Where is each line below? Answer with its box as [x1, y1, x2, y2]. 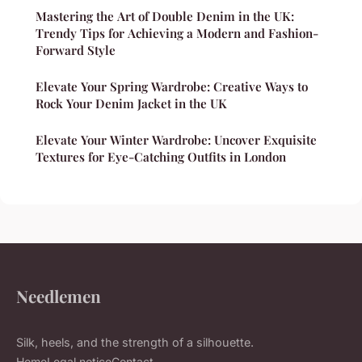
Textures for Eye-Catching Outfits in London [36, 148, 286, 165]
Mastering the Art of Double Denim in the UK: [36, 7, 294, 24]
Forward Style [36, 41, 116, 58]
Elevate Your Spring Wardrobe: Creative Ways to [36, 78, 308, 95]
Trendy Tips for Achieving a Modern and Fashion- [36, 24, 318, 41]
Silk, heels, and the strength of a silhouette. [16, 335, 254, 349]
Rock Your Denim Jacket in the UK [36, 95, 227, 112]
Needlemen [16, 284, 101, 307]
